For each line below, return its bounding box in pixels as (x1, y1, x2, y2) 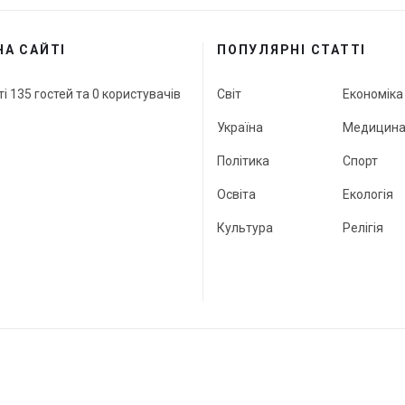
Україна (217, 120, 263, 136)
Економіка (343, 87, 403, 102)
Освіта (217, 187, 256, 202)
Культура (217, 221, 273, 236)
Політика (217, 154, 269, 169)
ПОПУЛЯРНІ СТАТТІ (217, 42, 366, 58)
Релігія (343, 221, 383, 236)
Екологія (343, 187, 393, 202)
